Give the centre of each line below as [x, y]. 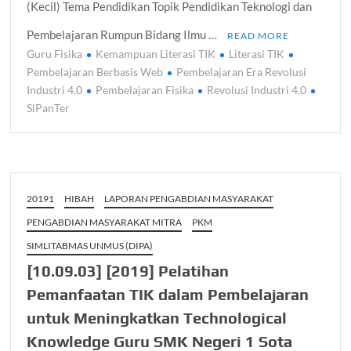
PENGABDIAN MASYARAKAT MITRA [105, 223]
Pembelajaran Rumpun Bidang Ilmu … [123, 35]
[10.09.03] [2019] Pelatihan [128, 271]
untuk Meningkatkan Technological [157, 318]
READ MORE [259, 36]
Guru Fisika [55, 54]
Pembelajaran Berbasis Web [95, 72]
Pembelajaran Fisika [145, 90]
